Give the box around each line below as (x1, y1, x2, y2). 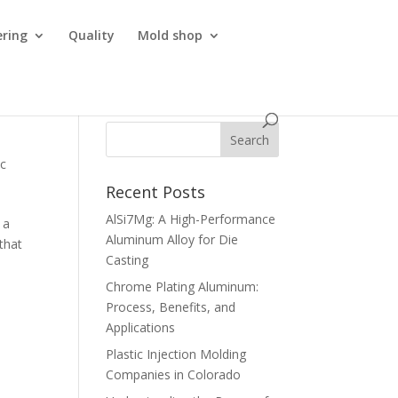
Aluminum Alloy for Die (106, 231, 239, 248)
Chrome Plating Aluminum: (106, 278, 259, 295)
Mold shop (138, 27, 203, 44)
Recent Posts (106, 181, 206, 203)
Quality (68, 27, 115, 44)
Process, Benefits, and (106, 298, 236, 315)
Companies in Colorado (106, 366, 242, 383)
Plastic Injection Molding (106, 346, 247, 362)
